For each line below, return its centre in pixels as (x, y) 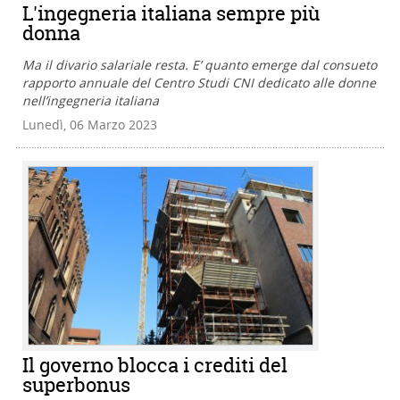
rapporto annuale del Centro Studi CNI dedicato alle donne (199, 83)
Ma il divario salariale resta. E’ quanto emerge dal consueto (200, 65)
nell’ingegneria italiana (91, 101)
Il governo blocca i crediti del (155, 366)
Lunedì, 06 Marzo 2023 (90, 125)
